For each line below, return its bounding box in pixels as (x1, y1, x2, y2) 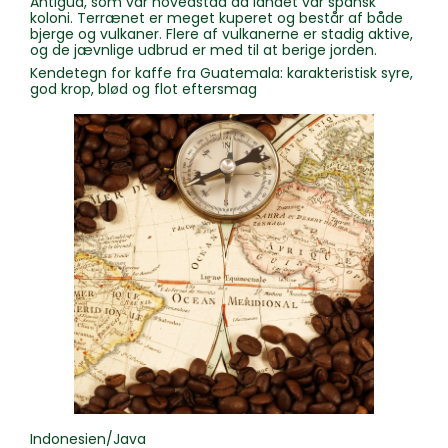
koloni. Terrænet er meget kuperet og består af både (30, 8, 403, 29)
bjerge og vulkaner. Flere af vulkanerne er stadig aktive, (30, 24, 413, 45)
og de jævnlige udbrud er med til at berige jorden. (30, 40, 377, 61)
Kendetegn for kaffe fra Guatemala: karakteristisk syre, (30, 63, 413, 84)
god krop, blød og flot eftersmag (30, 79, 257, 100)
